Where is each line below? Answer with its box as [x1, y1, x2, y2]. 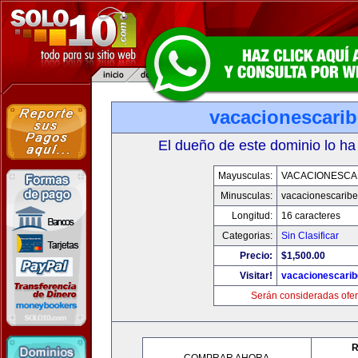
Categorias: [221, 230, 272, 241]
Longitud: [231, 210, 272, 221]
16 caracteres [280, 210, 340, 221]
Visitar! [239, 270, 272, 281]
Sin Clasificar [280, 230, 339, 241]
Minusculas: [220, 190, 272, 201]
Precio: [239, 250, 272, 261]
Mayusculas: [217, 170, 272, 181]
